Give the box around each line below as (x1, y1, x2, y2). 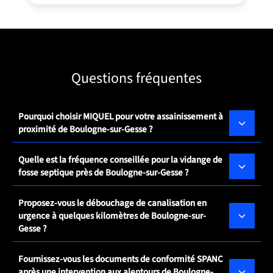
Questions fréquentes (71, 67, 202, 89)
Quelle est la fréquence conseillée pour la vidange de (18, 153, 222, 166)
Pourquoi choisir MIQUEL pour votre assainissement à (18, 110, 223, 123)
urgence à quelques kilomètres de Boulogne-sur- (18, 209, 206, 222)
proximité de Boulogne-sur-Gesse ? (18, 122, 153, 136)
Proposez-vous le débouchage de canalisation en (18, 196, 207, 210)
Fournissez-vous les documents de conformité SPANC (18, 252, 223, 266)
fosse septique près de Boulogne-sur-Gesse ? (18, 166, 189, 179)
